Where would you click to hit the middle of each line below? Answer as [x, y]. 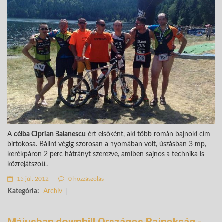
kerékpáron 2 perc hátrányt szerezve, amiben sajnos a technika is [106, 154]
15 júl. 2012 [32, 179]
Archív [53, 191]
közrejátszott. [28, 164]
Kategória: [23, 191]
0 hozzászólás [85, 179]
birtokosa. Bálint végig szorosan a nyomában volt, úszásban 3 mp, [107, 144]
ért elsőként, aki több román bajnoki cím [148, 134]
